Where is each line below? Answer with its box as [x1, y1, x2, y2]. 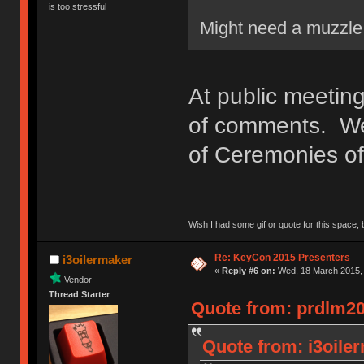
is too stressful [49, 2, 107, 12]
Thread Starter [49, 289, 110, 300]
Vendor [64, 274, 93, 284]
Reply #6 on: [221, 266, 275, 276]
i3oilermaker [62, 253, 132, 267]
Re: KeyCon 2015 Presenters [214, 252, 350, 264]
